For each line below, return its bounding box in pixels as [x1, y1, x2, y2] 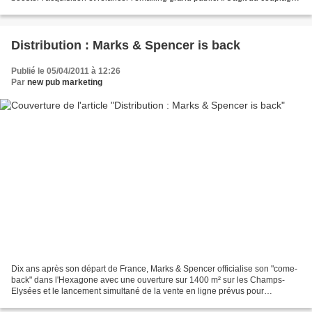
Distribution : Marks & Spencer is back [11, 38, 240, 53]
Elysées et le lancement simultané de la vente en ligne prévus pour [11, 286, 264, 296]
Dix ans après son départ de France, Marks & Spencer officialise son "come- [11, 263, 297, 274]
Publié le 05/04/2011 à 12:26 [11, 66, 120, 77]
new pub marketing [27, 77, 102, 88]
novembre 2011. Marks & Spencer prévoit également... [11, 297, 217, 307]
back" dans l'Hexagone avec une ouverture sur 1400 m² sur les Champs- [11, 274, 285, 285]
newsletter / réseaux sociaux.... [11, 4, 127, 15]
